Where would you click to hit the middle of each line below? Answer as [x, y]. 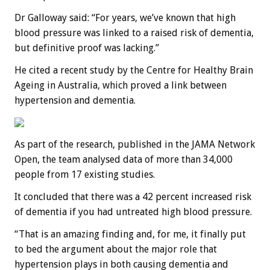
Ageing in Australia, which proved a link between [121, 85]
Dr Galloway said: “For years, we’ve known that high [125, 17]
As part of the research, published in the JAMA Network [135, 144]
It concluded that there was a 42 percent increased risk [133, 196]
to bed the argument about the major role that [116, 249]
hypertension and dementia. [75, 100]
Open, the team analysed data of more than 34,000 [124, 159]
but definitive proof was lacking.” [87, 48]
